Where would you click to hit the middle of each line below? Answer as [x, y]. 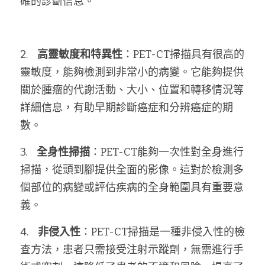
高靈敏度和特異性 [80, 54]
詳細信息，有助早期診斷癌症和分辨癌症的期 [127, 108]
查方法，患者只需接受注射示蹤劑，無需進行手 [132, 250]
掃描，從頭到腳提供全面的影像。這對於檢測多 [132, 170]
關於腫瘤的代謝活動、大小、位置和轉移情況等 [132, 90]
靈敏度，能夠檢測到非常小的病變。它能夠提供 [132, 72]
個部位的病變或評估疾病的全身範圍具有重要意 [132, 188]
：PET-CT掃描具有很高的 [183, 54]
